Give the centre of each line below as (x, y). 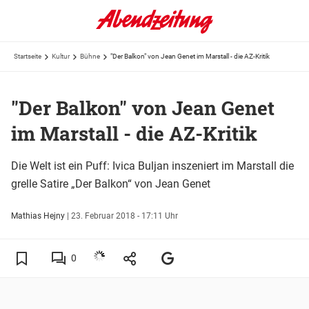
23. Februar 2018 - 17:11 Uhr (124, 216)
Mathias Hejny (38, 216)
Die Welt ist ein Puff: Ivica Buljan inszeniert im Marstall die (152, 166)
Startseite (28, 56)
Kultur (61, 56)
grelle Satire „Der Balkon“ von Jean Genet (111, 183)
